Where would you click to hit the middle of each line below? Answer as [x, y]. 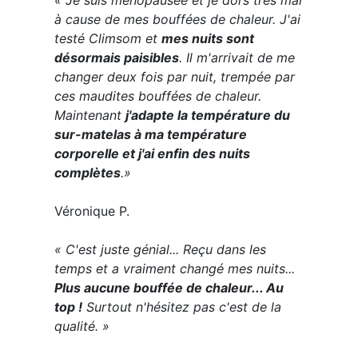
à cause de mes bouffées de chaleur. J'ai [177, 19]
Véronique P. [91, 211]
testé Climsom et [107, 38]
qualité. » [82, 326]
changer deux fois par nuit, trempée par [174, 77]
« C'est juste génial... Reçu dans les [160, 249]
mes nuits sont [207, 38]
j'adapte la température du [207, 115]
